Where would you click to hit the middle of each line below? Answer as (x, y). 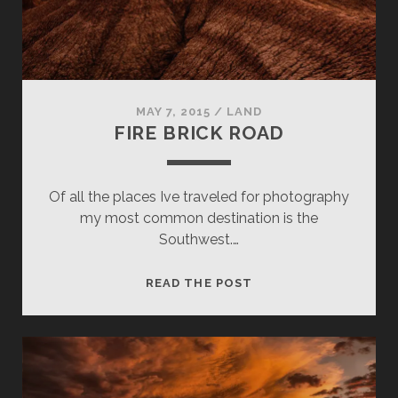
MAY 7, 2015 (173, 111)
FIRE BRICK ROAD (199, 132)
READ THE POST (199, 283)
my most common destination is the (199, 218)
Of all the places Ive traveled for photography (199, 196)
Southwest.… (199, 239)
